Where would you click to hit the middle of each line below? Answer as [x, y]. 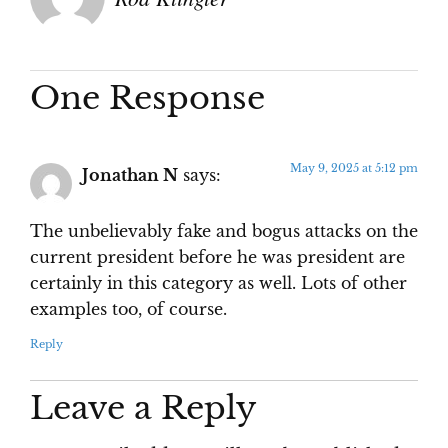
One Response [147, 97]
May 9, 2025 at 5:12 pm [354, 167]
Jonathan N [130, 175]
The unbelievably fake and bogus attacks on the [224, 232]
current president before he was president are [217, 258]
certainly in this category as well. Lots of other [218, 284]
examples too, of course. [128, 310]
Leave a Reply [143, 408]
